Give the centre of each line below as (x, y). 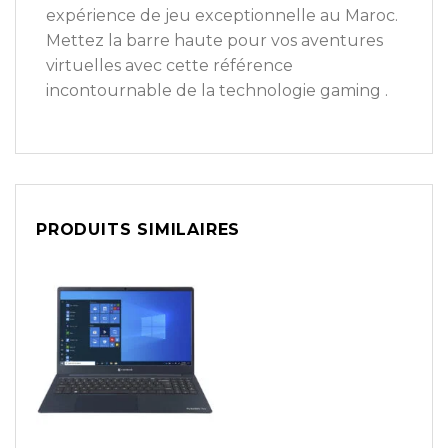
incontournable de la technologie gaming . (217, 90)
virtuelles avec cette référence (169, 65)
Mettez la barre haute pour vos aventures (214, 40)
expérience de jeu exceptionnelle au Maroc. (222, 15)
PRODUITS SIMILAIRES (138, 230)
